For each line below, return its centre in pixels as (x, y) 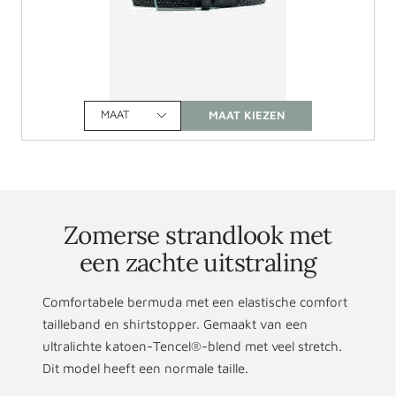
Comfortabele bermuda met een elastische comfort (195, 301)
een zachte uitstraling (198, 262)
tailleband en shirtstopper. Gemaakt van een (175, 324)
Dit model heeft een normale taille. (145, 368)
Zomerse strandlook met (198, 235)
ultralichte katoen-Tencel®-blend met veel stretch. (192, 346)
